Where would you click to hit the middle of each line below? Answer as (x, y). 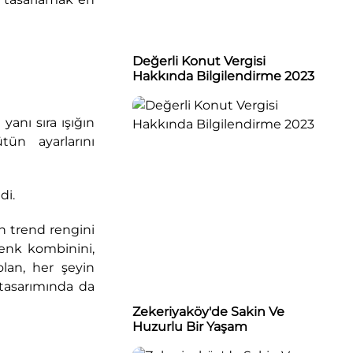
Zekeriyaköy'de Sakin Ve (208, 312)
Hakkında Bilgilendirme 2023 (223, 76)
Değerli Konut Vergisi (199, 61)
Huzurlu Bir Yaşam (190, 327)
